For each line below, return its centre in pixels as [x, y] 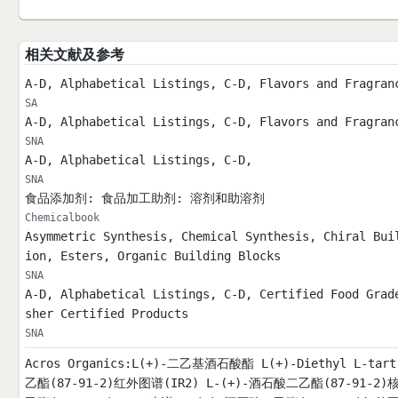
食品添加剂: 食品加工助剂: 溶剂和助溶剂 [144, 199]
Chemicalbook [62, 218]
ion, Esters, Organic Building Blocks [152, 256]
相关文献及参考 [74, 55]
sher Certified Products [106, 314]
